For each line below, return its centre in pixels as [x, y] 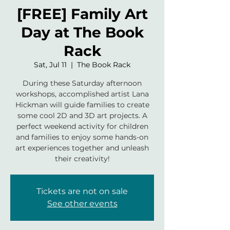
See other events [82, 204]
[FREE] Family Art [82, 14]
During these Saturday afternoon [82, 83]
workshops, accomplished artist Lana [82, 94]
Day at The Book [82, 32]
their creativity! [82, 159]
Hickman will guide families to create [82, 105]
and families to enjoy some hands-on [82, 137]
